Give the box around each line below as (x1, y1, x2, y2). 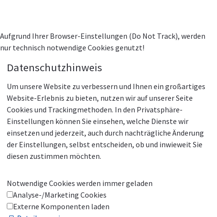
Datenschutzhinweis (7, 60, 103, 74)
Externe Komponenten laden (13, 201, 110, 212)
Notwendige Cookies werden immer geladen (7, 178, 153, 188)
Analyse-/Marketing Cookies (13, 190, 107, 200)
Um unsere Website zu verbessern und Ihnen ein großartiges (7, 81, 206, 92)
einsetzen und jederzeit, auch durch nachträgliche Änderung (7, 128, 204, 138)
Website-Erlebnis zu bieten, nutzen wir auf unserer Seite (7, 93, 193, 103)
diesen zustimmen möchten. (7, 151, 102, 161)
